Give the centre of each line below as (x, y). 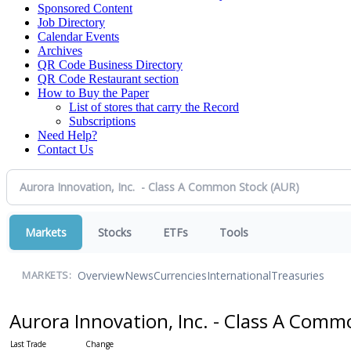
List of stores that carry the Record (154, 107)
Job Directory (71, 22)
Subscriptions (102, 121)
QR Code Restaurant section (108, 78)
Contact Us (65, 149)
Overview (101, 276)
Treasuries (298, 276)
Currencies (180, 276)
